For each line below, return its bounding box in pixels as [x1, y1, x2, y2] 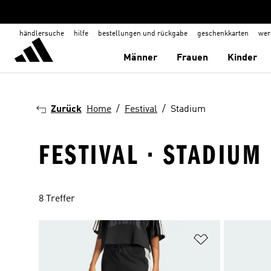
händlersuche [19, 30, 64, 38]
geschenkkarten [197, 30, 249, 38]
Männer [123, 53, 158, 63]
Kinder [227, 53, 258, 63]
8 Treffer [39, 194, 75, 204]
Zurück [51, 105, 82, 114]
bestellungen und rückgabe [98, 30, 188, 38]
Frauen [177, 53, 209, 63]
